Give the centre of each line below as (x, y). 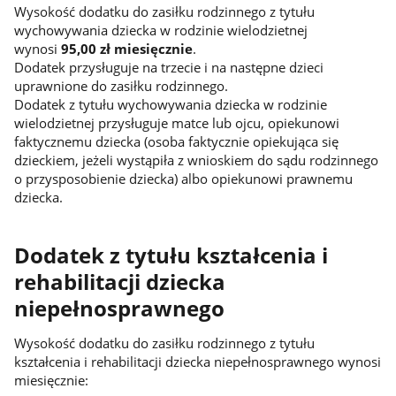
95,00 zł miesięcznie (126, 48)
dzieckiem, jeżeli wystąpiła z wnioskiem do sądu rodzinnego (196, 160)
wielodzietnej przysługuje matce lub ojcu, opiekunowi (176, 122)
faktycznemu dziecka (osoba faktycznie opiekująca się (176, 141)
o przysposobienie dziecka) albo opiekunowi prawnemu (183, 178)
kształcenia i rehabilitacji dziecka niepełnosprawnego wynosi (197, 361)
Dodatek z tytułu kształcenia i (171, 255)
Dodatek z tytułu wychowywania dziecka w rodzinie (170, 104)
